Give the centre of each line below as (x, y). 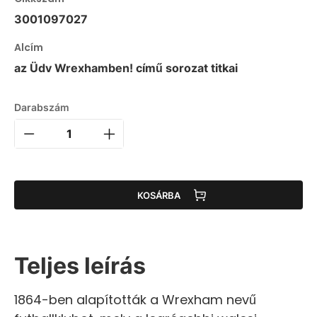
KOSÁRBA (158, 195)
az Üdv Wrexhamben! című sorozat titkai (126, 68)
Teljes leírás (80, 266)
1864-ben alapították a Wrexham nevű (135, 300)
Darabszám (42, 107)
